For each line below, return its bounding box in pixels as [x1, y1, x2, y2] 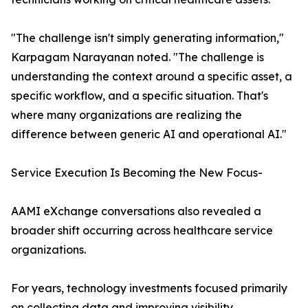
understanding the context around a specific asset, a [11, 69, 292, 84]
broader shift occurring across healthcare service [11, 223, 273, 238]
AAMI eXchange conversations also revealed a [11, 204, 261, 219]
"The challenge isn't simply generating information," [11, 31, 284, 45]
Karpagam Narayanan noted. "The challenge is [11, 50, 264, 65]
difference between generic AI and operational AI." [11, 127, 287, 142]
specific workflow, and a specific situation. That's [11, 89, 268, 103]
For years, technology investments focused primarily [11, 281, 287, 296]
